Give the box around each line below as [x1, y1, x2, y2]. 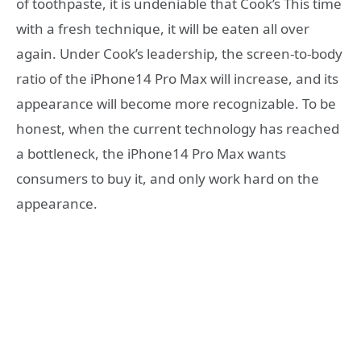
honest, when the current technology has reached [16, 118, 339, 138]
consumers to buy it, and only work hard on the [16, 168, 319, 188]
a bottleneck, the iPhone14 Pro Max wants [16, 143, 286, 163]
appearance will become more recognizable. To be [16, 93, 336, 113]
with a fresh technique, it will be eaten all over [16, 19, 309, 38]
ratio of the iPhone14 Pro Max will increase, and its [16, 68, 338, 88]
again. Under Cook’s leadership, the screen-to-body [16, 44, 342, 63]
